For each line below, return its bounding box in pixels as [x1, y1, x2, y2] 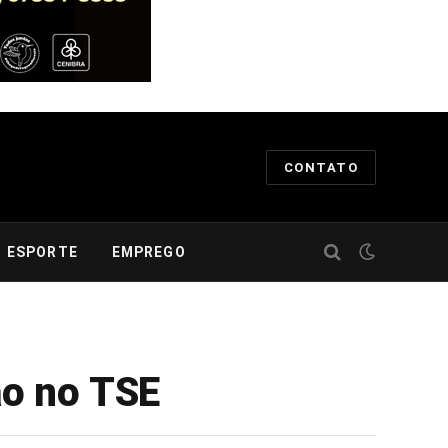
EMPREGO [111, 244, 186, 260]
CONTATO [283, 159, 358, 175]
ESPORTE [6, 244, 78, 260]
